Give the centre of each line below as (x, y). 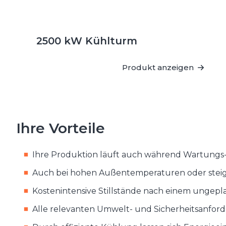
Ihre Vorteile (61, 128)
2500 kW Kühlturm (87, 41)
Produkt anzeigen (158, 67)
